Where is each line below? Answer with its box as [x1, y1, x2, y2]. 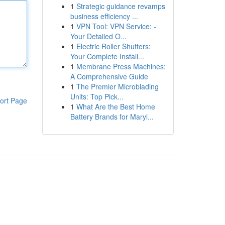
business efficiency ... [70, 11, 138, 21]
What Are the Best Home [76, 101, 155, 111]
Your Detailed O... [70, 31, 127, 41]
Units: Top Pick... [70, 91, 124, 101]
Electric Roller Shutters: [76, 41, 151, 51]
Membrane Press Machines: [76, 61, 166, 71]
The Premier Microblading [76, 81, 159, 91]
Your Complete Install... [70, 51, 144, 61]
